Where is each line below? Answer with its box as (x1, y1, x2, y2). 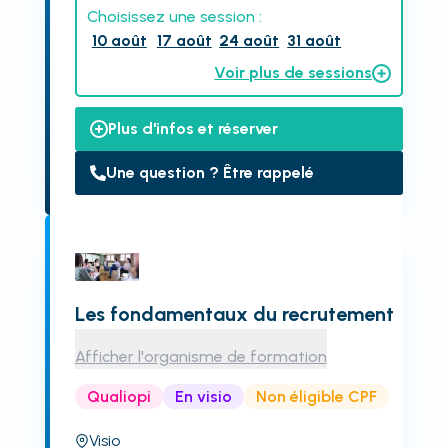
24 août (219, 31, 280, 50)
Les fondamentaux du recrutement (74, 302, 394, 326)
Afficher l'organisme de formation (74, 347, 327, 366)
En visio (174, 386, 232, 406)
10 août (91, 31, 147, 50)
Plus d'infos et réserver (107, 119, 278, 138)
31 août (287, 31, 342, 50)
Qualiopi (86, 386, 151, 406)
